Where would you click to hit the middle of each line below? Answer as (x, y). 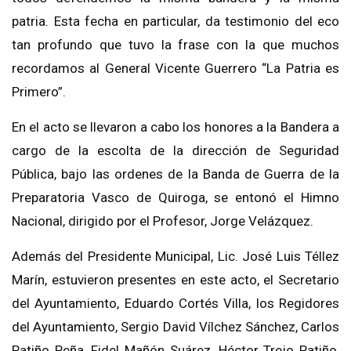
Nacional (37, 221)
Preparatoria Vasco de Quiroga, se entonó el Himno (175, 198)
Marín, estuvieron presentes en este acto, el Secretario (175, 280)
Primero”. (39, 92)
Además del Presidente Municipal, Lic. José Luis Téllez (175, 257)
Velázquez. (281, 221)
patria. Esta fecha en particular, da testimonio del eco (175, 22)
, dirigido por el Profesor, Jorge (156, 221)
